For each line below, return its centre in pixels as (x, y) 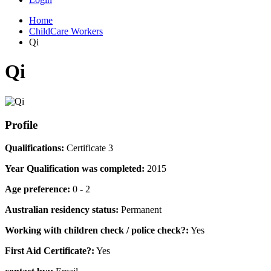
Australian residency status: (62, 210)
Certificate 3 (89, 148)
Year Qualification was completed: (75, 169)
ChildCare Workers (66, 31)
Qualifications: (34, 148)
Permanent (140, 210)
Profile (21, 125)
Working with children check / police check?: (97, 230)
